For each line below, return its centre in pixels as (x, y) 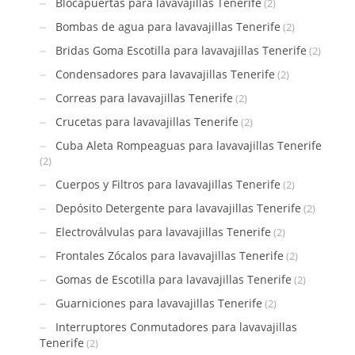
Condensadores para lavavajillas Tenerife (165, 74)
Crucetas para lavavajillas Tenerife (147, 121)
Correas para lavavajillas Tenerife (144, 97)
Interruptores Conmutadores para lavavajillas (176, 326)
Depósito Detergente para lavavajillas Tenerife (178, 208)
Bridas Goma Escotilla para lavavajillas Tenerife (181, 50)
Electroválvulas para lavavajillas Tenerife (163, 231)
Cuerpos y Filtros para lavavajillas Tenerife (168, 184)
